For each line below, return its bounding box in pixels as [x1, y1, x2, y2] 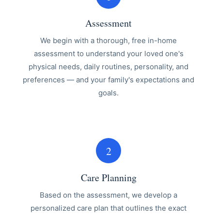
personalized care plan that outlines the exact [31, 203, 186, 213]
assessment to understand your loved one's [33, 49, 184, 58]
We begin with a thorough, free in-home [40, 36, 177, 45]
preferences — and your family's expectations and [23, 75, 194, 84]
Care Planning [80, 171, 137, 184]
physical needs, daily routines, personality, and [29, 62, 188, 71]
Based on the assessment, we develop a [40, 190, 177, 200]
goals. [98, 88, 119, 97]
